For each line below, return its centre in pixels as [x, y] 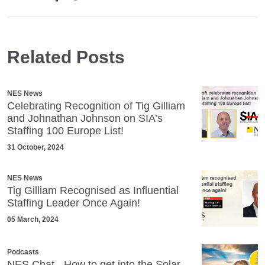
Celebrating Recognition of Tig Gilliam [96, 106]
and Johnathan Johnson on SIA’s [85, 118]
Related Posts [66, 57]
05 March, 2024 [33, 219]
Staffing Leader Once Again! [74, 203]
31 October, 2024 [35, 147]
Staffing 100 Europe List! [65, 130]
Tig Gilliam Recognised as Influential [93, 190]
